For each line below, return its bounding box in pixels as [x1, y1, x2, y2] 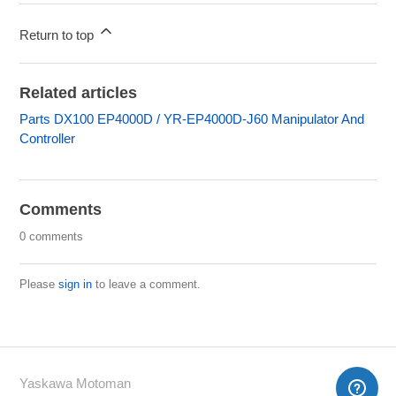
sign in [58, 277, 93, 291]
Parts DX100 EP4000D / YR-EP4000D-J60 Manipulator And [19, 110, 365, 126]
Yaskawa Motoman [19, 375, 132, 391]
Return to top [19, 27, 98, 42]
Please [19, 277, 59, 291]
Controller [19, 130, 76, 146]
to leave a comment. [92, 277, 202, 291]
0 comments [19, 229, 84, 243]
